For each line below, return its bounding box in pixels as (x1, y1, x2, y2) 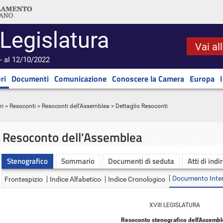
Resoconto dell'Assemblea (2, 128, 142, 147)
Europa (190, 73, 215, 85)
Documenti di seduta (108, 155, 174, 167)
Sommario (61, 155, 95, 167)
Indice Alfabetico (50, 175, 101, 183)
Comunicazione (54, 73, 107, 85)
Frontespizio (4, 175, 43, 183)
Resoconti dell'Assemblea (42, 103, 110, 110)
